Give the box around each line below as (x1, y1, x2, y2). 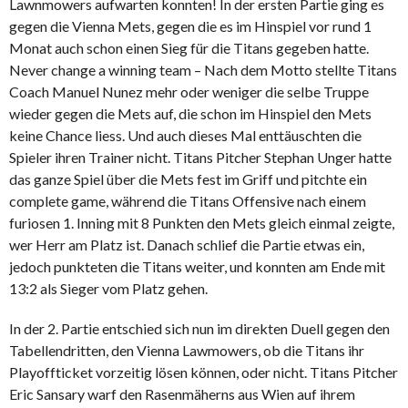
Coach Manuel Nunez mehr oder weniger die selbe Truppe (9, 83, 369, 101)
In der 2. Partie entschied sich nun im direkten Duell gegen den (9, 320, 390, 338)
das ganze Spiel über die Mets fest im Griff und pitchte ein (9, 170, 367, 189)
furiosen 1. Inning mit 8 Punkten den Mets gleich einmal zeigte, (9, 214, 394, 232)
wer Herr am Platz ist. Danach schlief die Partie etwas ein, (9, 236, 364, 254)
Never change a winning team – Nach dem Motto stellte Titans (9, 61, 397, 79)
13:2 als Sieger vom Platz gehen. (9, 280, 208, 298)
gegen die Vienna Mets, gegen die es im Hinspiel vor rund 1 (9, 17, 372, 36)
